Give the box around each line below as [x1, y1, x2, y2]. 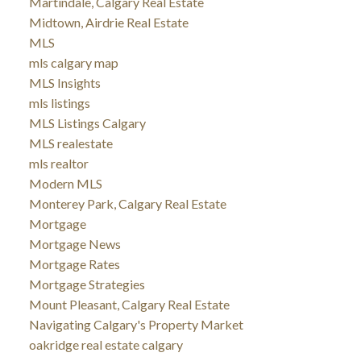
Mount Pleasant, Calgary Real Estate [28, 296, 230, 312]
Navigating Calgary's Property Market [28, 316, 243, 332]
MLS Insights [28, 74, 101, 90]
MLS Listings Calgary [28, 114, 146, 131]
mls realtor [28, 155, 89, 171]
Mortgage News [28, 235, 121, 251]
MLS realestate [28, 135, 113, 151]
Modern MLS [28, 175, 102, 191]
